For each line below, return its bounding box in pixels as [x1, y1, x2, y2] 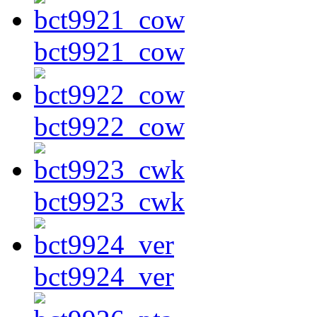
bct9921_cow [34, 36, 185, 67]
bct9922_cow [34, 111, 185, 142]
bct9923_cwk [34, 186, 185, 217]
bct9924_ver [34, 261, 174, 292]
